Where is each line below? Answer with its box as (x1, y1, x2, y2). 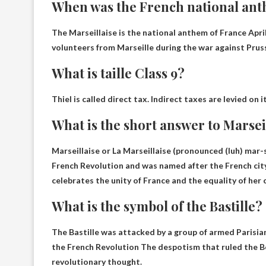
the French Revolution (52, 241, 141, 252)
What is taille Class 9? (52, 64, 185, 82)
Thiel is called (52, 93, 107, 104)
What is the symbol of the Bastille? (52, 197, 262, 215)
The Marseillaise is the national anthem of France (52, 27, 248, 37)
